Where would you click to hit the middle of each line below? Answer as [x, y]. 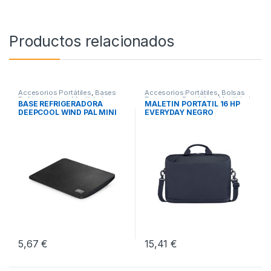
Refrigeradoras [43, 100]
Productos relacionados [92, 41]
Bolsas [233, 93]
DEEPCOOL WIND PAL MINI [67, 112]
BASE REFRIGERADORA [60, 103]
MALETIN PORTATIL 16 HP [192, 103]
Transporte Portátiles [180, 100]
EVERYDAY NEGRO [179, 112]
